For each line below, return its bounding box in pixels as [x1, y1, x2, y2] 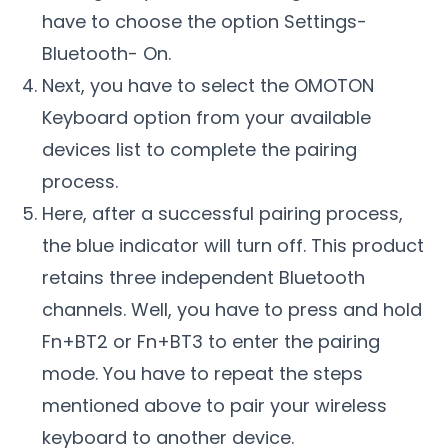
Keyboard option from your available [42, 104, 372, 130]
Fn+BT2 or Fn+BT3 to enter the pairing [42, 328, 381, 354]
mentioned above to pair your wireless [42, 392, 388, 418]
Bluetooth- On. [42, 40, 172, 66]
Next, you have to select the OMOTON [42, 72, 375, 98]
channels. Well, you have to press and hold [42, 296, 423, 322]
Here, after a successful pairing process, [42, 200, 404, 226]
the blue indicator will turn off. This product [42, 232, 425, 258]
